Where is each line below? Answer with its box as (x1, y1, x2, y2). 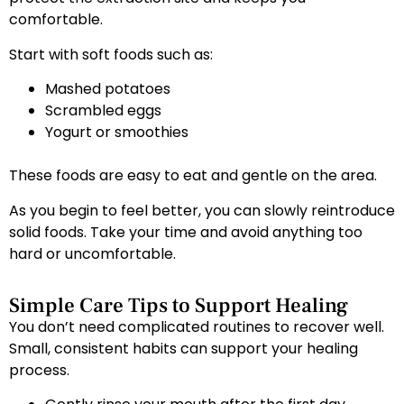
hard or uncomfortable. (9, 243, 176, 264)
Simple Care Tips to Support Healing (9, 291, 348, 319)
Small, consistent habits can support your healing (9, 337, 358, 359)
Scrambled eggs (45, 100, 161, 122)
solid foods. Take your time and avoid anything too (9, 221, 363, 243)
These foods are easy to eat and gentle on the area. (9, 165, 377, 187)
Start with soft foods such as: (9, 43, 213, 65)
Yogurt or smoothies (45, 122, 188, 143)
